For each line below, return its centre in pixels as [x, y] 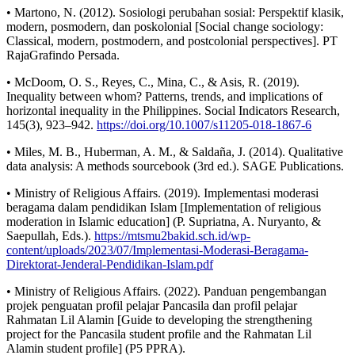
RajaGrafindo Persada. [63, 55]
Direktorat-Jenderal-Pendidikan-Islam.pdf [110, 265]
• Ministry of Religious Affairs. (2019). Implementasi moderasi [162, 193]
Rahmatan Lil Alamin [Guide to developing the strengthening [159, 320]
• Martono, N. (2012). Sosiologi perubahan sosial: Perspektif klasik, [175, 13]
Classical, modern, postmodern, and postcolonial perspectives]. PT [172, 41]
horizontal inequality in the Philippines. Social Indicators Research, [173, 111]
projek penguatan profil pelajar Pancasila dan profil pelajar [152, 306]
